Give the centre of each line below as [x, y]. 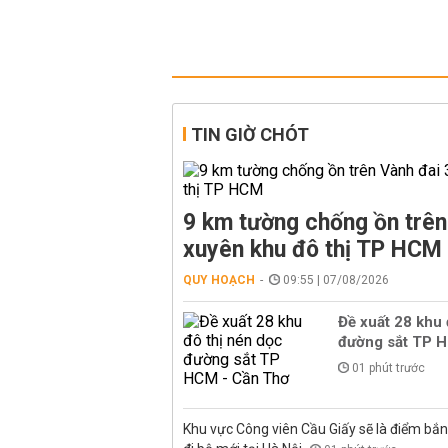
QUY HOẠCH [219, 280]
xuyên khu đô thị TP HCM [312, 249]
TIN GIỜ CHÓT [250, 134]
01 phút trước [388, 368]
